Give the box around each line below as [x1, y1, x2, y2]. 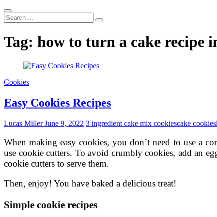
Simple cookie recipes [4, 199, 97, 210]
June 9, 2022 [43, 119, 84, 127]
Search [3, 12, 24, 20]
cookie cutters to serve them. [4, 158, 109, 169]
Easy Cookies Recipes [4, 96, 111, 109]
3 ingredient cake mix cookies [86, 119, 177, 127]
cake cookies [177, 119, 216, 127]
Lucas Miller [4, 119, 43, 127]
